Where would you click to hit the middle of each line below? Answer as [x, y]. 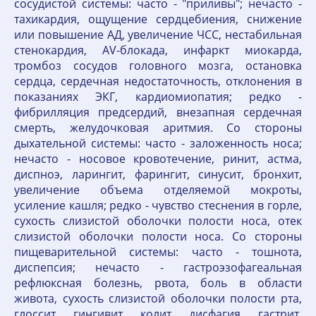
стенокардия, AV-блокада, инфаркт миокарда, [158, 50]
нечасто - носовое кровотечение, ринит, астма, [158, 159]
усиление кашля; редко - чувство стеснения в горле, [158, 206]
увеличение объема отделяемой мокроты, [158, 190]
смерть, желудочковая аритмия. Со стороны [158, 128]
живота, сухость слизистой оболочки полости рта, [158, 299]
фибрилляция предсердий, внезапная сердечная [158, 113]
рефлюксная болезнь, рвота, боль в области [158, 283]
